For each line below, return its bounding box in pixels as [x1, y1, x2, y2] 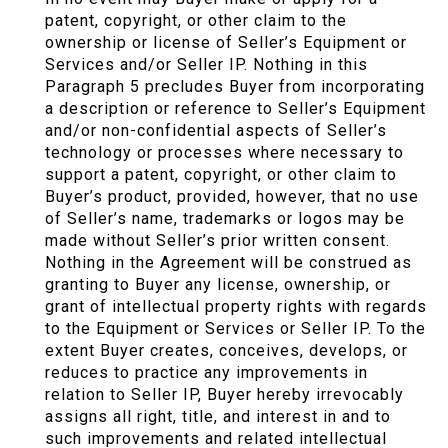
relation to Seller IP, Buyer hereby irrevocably [45, 385, 404, 405]
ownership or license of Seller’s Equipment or [45, 33, 407, 53]
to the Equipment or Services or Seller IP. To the [45, 319, 426, 339]
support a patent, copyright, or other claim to [45, 165, 397, 185]
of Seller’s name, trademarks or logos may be [45, 209, 405, 229]
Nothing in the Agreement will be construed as [45, 253, 412, 273]
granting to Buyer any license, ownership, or [45, 275, 391, 295]
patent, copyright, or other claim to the [45, 11, 347, 31]
